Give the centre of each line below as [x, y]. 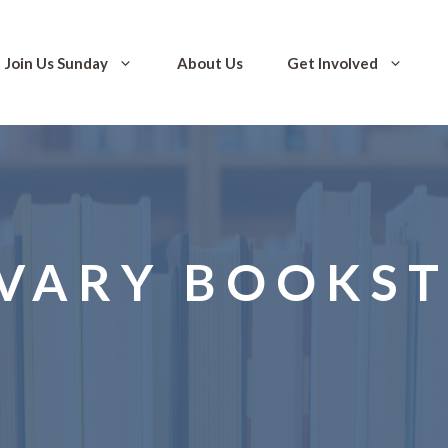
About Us [210, 62]
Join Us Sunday [56, 62]
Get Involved [332, 62]
